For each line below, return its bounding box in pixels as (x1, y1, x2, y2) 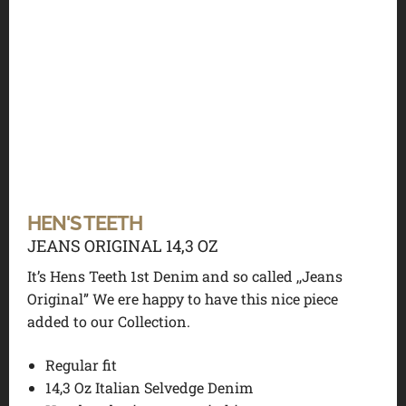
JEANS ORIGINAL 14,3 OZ (27, 234, 218, 256)
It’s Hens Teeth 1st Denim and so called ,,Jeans (27, 266, 343, 286)
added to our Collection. (27, 312, 190, 332)
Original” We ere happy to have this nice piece (27, 289, 338, 309)
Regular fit (45, 354, 117, 374)
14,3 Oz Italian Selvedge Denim (45, 377, 253, 397)
